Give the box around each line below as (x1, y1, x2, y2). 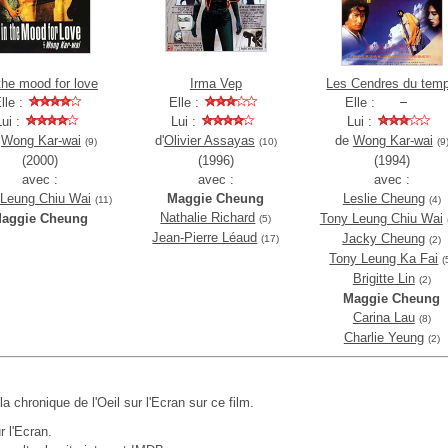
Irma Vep (189, 76, 242, 91)
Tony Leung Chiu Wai (319, 211, 443, 226)
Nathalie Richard (160, 210, 256, 225)
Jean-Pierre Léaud (152, 230, 258, 245)
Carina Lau (352, 310, 415, 325)
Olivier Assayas (163, 133, 255, 148)
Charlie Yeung (343, 330, 424, 345)
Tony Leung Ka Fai (329, 251, 439, 266)
